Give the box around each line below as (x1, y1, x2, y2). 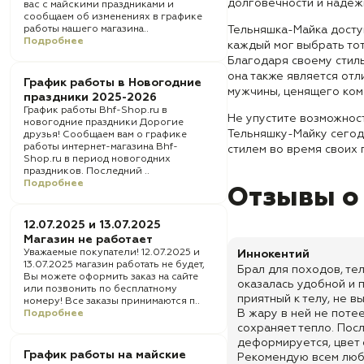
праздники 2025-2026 (24, 92, 157, 103)
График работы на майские (24, 349, 186, 361)
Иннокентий (237, 249, 310, 260)
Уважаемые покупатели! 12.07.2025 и (24, 248, 200, 258)
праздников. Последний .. (24, 167, 149, 176)
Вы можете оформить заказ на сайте (24, 272, 198, 282)
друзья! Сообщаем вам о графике (24, 130, 187, 140)
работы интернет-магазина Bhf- (24, 142, 178, 152)
